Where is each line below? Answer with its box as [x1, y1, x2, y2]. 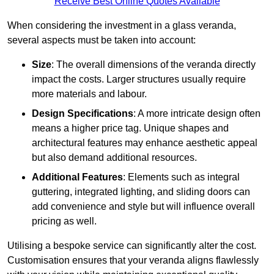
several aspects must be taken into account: [7, 35, 196, 46]
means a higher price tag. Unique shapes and [32, 123, 229, 134]
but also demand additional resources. [32, 152, 197, 163]
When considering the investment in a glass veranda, [7, 20, 236, 31]
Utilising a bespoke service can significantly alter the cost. [7, 240, 256, 251]
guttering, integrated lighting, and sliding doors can [32, 187, 250, 198]
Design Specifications [32, 108, 133, 119]
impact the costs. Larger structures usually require [32, 74, 246, 85]
